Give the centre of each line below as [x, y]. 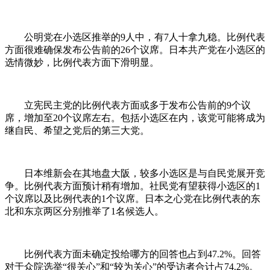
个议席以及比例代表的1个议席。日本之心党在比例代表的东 [133, 199]
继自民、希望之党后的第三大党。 [77, 131]
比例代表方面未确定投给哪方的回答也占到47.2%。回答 [133, 254]
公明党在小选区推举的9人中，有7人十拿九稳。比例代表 [135, 37]
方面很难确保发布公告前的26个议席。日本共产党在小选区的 [135, 50]
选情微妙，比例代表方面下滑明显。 [82, 63]
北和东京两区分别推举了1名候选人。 [84, 212]
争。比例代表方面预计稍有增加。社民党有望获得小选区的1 [133, 186]
